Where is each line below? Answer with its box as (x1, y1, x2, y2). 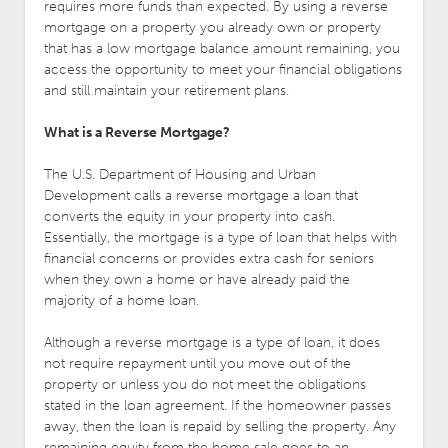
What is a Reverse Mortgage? (43, 123, 230, 141)
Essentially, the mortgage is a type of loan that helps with (43, 228, 397, 246)
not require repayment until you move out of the (43, 354, 351, 372)
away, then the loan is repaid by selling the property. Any (43, 417, 396, 435)
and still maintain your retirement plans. (43, 81, 289, 99)
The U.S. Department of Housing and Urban (43, 165, 316, 183)
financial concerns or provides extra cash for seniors (43, 249, 374, 267)
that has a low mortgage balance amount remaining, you (43, 39, 400, 57)
